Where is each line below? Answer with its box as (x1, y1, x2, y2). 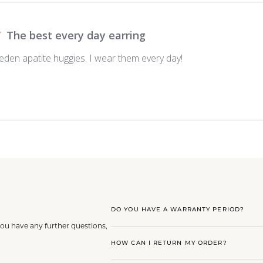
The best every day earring (6, 28, 146, 43)
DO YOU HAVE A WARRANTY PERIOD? (111, 205, 244, 214)
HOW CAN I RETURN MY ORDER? (111, 239, 227, 247)
